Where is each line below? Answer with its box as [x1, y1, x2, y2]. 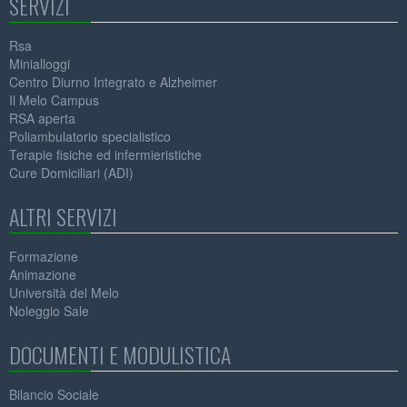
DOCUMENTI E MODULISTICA [9, 338, 231, 372]
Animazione [9, 265, 76, 284]
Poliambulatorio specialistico [9, 127, 171, 146]
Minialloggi [9, 55, 70, 74]
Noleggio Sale [9, 302, 89, 321]
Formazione [9, 247, 78, 266]
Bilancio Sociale [9, 385, 99, 404]
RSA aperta [9, 109, 75, 128]
